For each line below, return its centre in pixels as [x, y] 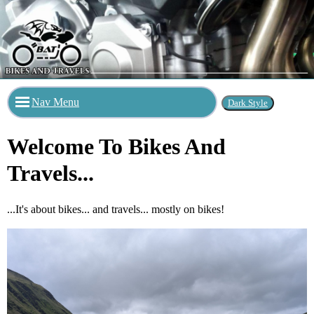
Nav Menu [55, 102]
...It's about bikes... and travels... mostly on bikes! [116, 209]
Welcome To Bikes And [116, 147]
